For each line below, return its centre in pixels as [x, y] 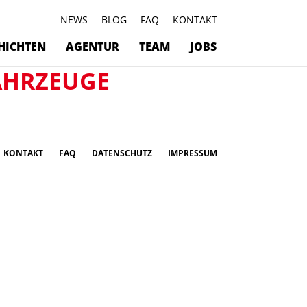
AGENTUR [93, 47]
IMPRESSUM [193, 153]
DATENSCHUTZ [123, 153]
